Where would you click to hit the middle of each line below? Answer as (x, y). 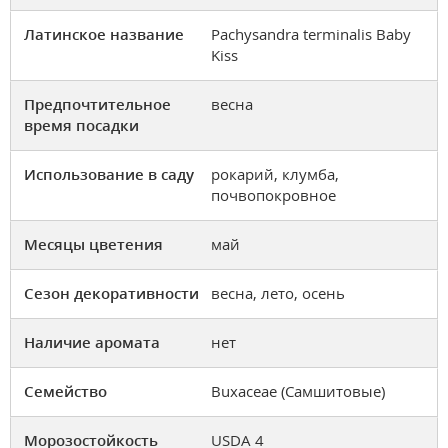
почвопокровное (273, 194)
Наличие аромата (92, 341)
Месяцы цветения (93, 243)
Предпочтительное (97, 103)
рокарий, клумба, (275, 173)
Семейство (65, 390)
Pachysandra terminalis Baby (311, 33)
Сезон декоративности (111, 292)
